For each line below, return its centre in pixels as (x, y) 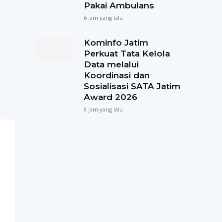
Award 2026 (110, 97)
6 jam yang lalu (103, 17)
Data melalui (111, 64)
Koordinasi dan (116, 75)
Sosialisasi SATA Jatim (132, 86)
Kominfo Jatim (116, 42)
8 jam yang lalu (103, 109)
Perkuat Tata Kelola (127, 53)
